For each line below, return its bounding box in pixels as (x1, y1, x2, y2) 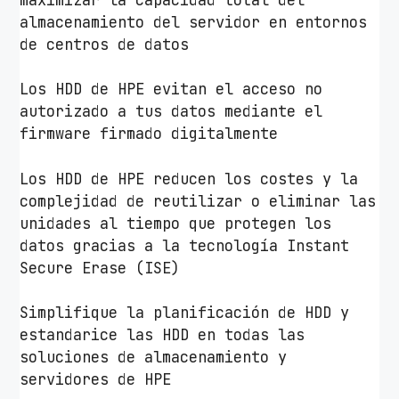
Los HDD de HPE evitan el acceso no (20, 79, 323, 100)
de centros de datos (20, 34, 190, 54)
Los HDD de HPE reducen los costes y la (20, 168, 359, 189)
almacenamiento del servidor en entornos (20, 12, 368, 32)
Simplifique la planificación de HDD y (20, 303, 350, 323)
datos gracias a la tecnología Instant (20, 235, 350, 256)
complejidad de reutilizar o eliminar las (20, 191, 377, 211)
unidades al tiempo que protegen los (20, 213, 332, 233)
